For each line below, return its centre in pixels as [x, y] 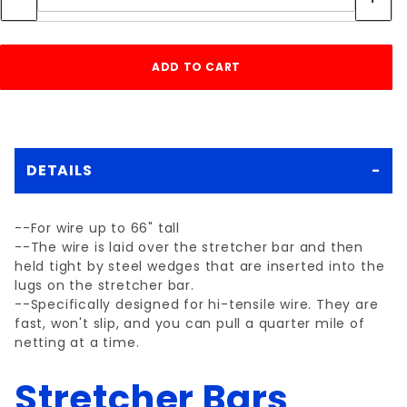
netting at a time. [77, 342]
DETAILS [60, 170]
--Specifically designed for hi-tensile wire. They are [197, 304]
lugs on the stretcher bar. [104, 285]
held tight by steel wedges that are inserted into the [200, 266]
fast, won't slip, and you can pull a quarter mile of [190, 323]
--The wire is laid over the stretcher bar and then [189, 247]
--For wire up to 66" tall [97, 228]
